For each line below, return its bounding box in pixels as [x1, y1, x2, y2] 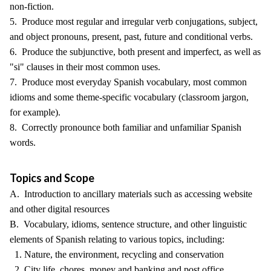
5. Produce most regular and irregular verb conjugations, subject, [10, 16, 258, 27]
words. [10, 137, 36, 148]
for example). [10, 107, 60, 117]
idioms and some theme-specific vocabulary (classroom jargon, [10, 92, 249, 102]
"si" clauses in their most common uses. [10, 62, 160, 72]
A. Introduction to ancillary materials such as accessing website [10, 189, 252, 199]
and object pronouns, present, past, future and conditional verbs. [10, 31, 253, 42]
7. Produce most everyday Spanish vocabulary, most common [10, 77, 247, 87]
